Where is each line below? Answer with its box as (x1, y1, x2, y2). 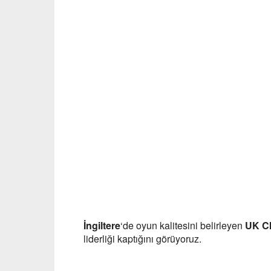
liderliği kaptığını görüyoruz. (83, 232, 201, 246)
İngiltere (83, 218, 120, 232)
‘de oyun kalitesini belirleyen (120, 218, 245, 232)
